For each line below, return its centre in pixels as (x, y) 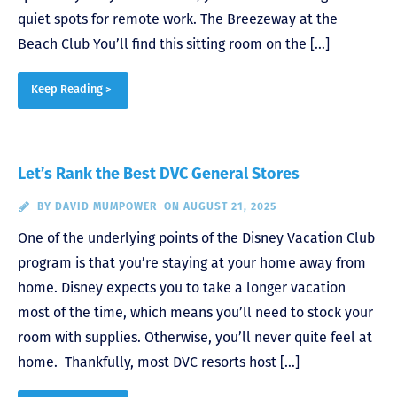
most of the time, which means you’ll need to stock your (195, 312)
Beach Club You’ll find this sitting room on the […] (174, 43)
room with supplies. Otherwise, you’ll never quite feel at (195, 337)
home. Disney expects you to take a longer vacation (182, 287)
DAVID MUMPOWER (105, 207)
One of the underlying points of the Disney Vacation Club (196, 237)
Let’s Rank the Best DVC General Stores (159, 175)
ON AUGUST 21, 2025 (220, 207)
